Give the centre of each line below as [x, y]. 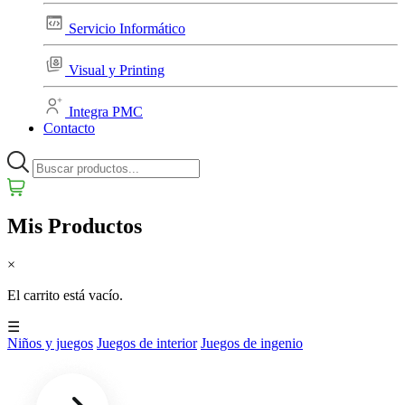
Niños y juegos [50, 343]
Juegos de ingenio [252, 343]
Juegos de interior [147, 343]
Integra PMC [106, 112]
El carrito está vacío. [65, 295]
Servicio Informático [127, 28]
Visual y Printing [117, 70]
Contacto [69, 128]
